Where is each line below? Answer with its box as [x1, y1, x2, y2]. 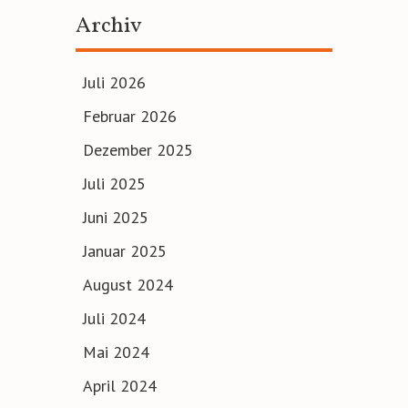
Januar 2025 [83, 240, 167, 262]
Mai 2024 [83, 342, 149, 363]
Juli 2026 [83, 72, 146, 94]
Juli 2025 [83, 173, 146, 195]
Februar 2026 [83, 106, 177, 127]
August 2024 [83, 274, 173, 296]
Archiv [76, 11, 142, 43]
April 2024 [83, 375, 157, 397]
